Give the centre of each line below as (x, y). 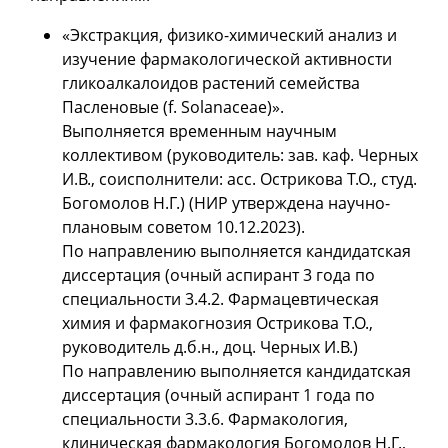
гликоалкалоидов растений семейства (211, 83)
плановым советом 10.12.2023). (183, 227)
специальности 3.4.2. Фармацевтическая (220, 299)
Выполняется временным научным (199, 131)
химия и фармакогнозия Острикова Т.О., (217, 323)
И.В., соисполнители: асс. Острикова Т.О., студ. (239, 179)
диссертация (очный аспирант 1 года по (218, 395)
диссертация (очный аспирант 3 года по (218, 275)
